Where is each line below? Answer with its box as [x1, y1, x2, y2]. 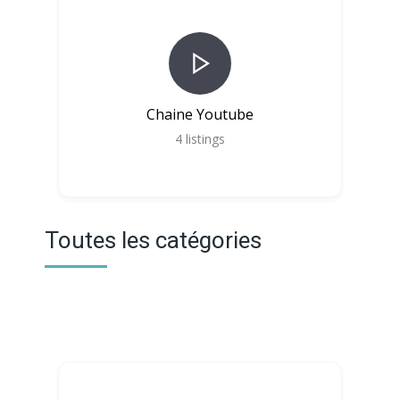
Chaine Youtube [146, 104, 254, 124]
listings [186, 130, 225, 147]
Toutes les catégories [45, 227, 262, 254]
